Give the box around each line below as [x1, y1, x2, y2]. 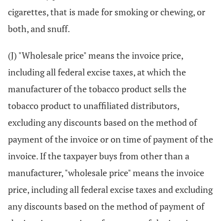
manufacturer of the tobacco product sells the [8, 83, 186, 95]
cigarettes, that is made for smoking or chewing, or [8, 6, 205, 18]
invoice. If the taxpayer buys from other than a [8, 150, 189, 162]
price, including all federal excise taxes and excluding [8, 184, 213, 195]
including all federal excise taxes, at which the [8, 66, 186, 78]
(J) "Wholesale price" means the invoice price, [8, 49, 183, 61]
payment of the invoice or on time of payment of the [8, 133, 213, 145]
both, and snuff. [8, 23, 70, 35]
